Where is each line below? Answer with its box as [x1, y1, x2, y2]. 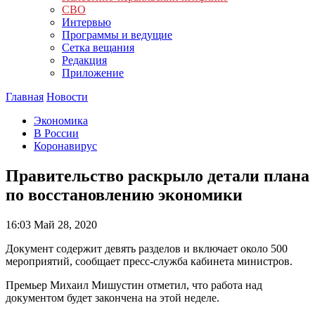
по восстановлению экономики [6, 185, 243, 204]
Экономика [34, 115, 88, 127]
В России [34, 127, 79, 139]
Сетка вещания [62, 41, 134, 53]
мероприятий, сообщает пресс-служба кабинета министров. [6, 255, 292, 267]
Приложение [62, 67, 124, 79]
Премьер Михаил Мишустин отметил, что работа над [6, 278, 262, 291]
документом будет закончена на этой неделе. [6, 291, 219, 304]
